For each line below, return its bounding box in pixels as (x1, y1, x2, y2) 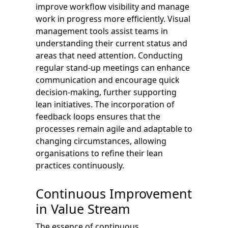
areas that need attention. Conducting (36, 49, 183, 61)
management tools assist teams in (36, 25, 168, 37)
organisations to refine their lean (36, 147, 163, 159)
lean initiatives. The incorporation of (36, 98, 175, 110)
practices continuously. (36, 159, 124, 171)
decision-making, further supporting (36, 86, 177, 98)
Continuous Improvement (36, 184, 192, 202)
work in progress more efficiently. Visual (36, 13, 190, 24)
